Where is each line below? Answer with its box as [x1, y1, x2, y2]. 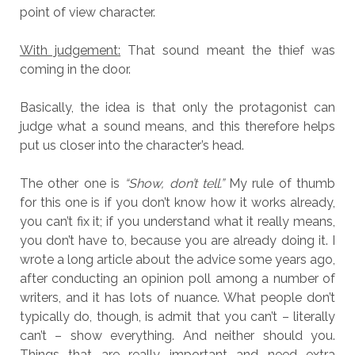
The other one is [19, 176, 125, 191]
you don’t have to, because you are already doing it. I [19, 233, 336, 248]
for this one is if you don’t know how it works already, [19, 195, 336, 210]
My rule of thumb [223, 176, 336, 191]
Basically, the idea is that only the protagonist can [19, 100, 336, 115]
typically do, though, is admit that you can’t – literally [19, 309, 336, 324]
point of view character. [19, 5, 155, 20]
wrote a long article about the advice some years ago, [19, 252, 336, 267]
